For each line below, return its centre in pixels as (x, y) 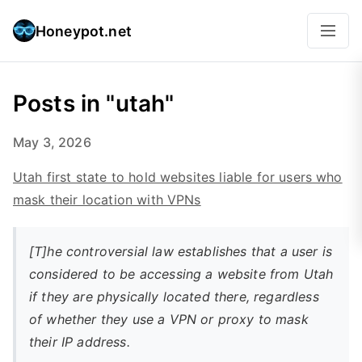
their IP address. (80, 342)
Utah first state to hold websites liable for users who (178, 177)
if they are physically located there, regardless (174, 297)
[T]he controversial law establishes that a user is (181, 251)
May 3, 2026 (52, 142)
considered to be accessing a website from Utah (181, 274)
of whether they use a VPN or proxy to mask (169, 319)
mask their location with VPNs (107, 200)
